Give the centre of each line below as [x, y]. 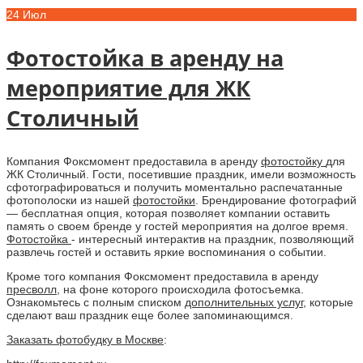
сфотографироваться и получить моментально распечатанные [175, 187]
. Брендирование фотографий [276, 200]
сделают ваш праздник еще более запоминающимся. [150, 315]
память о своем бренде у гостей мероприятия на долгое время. [177, 226]
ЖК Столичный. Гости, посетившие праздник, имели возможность [181, 174]
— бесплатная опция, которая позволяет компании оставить [168, 213]
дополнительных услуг [244, 302]
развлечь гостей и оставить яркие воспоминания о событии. [167, 252]
